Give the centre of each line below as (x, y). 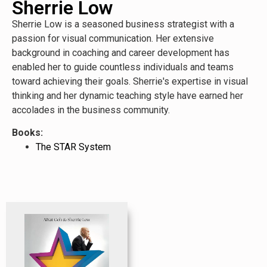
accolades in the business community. (91, 110)
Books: (27, 133)
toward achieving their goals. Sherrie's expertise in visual (130, 81)
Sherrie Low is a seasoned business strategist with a (123, 24)
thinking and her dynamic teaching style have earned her (128, 96)
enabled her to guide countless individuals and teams (123, 67)
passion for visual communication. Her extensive (113, 38)
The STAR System (73, 147)
